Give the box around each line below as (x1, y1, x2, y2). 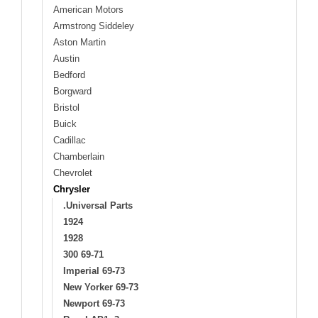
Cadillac (53, 134, 86, 146)
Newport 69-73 (63, 297, 125, 309)
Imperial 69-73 (63, 265, 125, 276)
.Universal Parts (63, 199, 133, 211)
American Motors (53, 4, 124, 15)
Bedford (53, 69, 85, 80)
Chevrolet (53, 167, 92, 178)
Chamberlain (53, 150, 104, 162)
